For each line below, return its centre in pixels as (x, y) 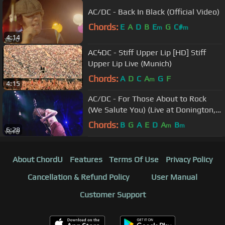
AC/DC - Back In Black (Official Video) (154, 12)
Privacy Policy (189, 160)
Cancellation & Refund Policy (78, 177)
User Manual (174, 177)
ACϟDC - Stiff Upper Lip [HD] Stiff (147, 52)
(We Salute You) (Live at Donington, (152, 109)
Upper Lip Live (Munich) (130, 63)
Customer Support (113, 195)
